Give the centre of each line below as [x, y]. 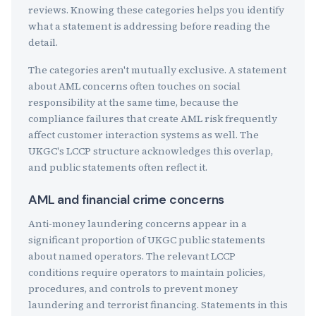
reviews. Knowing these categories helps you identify [156, 10]
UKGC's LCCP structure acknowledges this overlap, [151, 151]
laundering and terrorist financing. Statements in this [158, 305]
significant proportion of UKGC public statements [147, 240]
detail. [43, 42]
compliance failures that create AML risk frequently [153, 119]
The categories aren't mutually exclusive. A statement [157, 70]
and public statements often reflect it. [118, 167]
